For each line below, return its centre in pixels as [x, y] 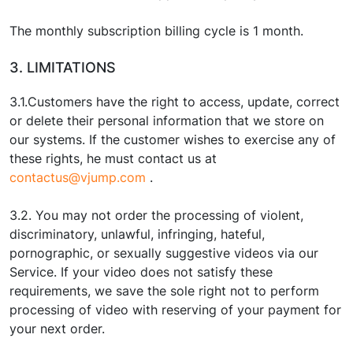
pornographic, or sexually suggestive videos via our [164, 253]
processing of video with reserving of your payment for [175, 310]
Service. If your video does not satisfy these [141, 272]
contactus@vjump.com [80, 177]
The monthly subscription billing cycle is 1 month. [156, 31]
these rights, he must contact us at [113, 158]
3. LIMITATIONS [63, 67]
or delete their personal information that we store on [167, 121]
